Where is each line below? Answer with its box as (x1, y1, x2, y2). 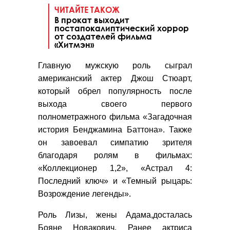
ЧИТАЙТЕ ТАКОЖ (54, 4, 120, 14)
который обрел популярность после (38, 86, 192, 95)
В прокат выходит (54, 14, 129, 25)
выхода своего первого (38, 99, 192, 108)
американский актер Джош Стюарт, (38, 73, 192, 83)
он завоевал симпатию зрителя (38, 138, 192, 147)
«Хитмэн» (54, 39, 94, 49)
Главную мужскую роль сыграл (38, 61, 192, 70)
